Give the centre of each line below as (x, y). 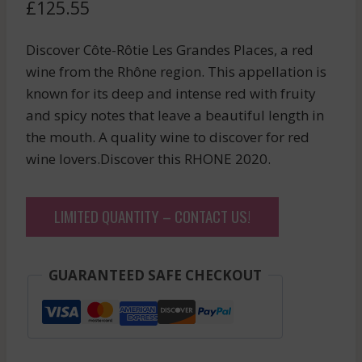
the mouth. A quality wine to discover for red (168, 137)
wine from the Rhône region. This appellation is (176, 71)
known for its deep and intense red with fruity (171, 93)
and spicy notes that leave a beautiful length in (175, 115)
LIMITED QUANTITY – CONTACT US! (152, 215)
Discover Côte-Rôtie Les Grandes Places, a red (170, 49)
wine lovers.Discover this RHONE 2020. (148, 158)
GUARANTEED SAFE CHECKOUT (155, 275)
